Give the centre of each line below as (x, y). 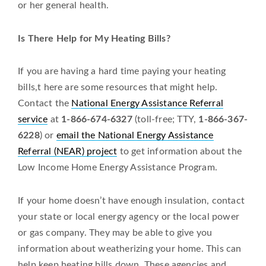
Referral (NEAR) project (68, 152)
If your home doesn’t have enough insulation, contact (131, 201)
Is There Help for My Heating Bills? (94, 38)
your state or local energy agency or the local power (129, 217)
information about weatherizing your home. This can (130, 249)
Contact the (45, 104)
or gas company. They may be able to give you (115, 233)
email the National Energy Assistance (135, 136)
